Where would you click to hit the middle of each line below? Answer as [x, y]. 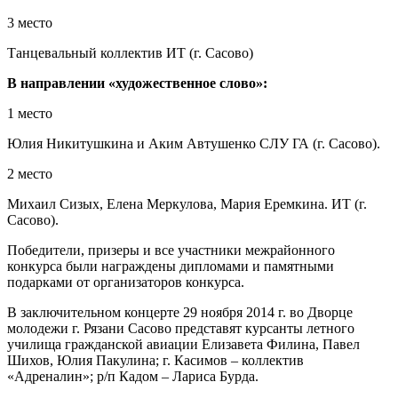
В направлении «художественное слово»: [137, 83]
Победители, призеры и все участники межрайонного [171, 250]
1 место [30, 113]
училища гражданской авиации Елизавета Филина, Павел [183, 344]
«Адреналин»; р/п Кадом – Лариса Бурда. [133, 376]
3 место [30, 22]
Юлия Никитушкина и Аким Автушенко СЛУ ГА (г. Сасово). [194, 143]
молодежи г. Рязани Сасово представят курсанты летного [181, 328]
